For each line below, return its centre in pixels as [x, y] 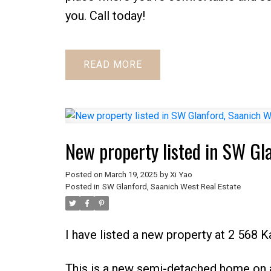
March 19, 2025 [131, 174]
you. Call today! [105, 15]
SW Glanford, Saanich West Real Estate [171, 186]
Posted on [85, 174]
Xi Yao [181, 174]
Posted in [82, 186]
